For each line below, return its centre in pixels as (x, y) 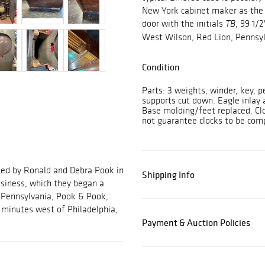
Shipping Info (168, 175)
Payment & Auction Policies (196, 223)
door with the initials (184, 24)
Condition (161, 67)
